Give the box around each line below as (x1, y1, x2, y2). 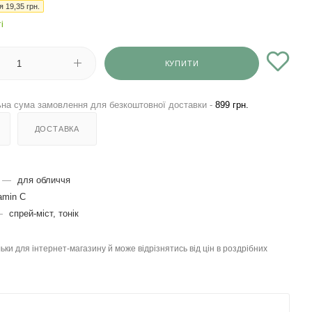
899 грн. (215, 99, 249, 110)
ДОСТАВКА (34, 124, 80, 133)
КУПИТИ (164, 58, 199, 68)
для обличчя (17, 174, 70, 185)
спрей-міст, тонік (9, 208, 79, 219)
